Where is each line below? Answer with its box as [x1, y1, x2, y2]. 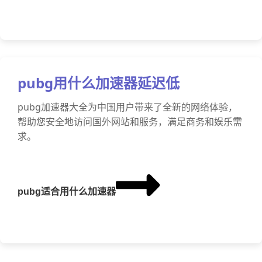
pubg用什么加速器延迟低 [18, 73, 180, 92]
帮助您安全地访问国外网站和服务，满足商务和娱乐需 [18, 115, 242, 128]
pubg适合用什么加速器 [18, 187, 116, 196]
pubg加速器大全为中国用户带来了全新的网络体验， [18, 101, 237, 113]
